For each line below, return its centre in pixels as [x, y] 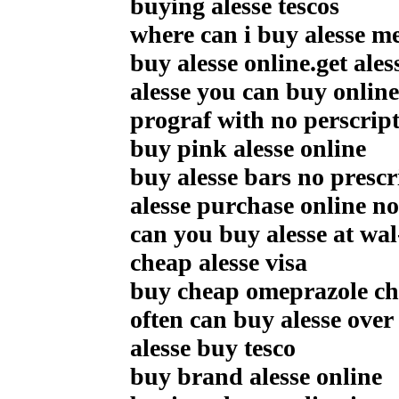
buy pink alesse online [248, 148]
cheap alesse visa [219, 262]
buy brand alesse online [256, 376]
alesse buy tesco [213, 347]
